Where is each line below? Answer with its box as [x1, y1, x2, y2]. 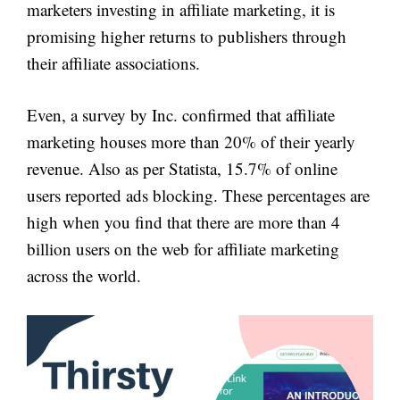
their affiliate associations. [27, 51, 200, 74]
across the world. [27, 264, 141, 287]
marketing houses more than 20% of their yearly [27, 130, 355, 153]
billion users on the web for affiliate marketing [27, 237, 339, 260]
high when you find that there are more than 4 [27, 211, 340, 233]
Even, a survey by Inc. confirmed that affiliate [27, 104, 335, 126]
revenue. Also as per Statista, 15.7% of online [27, 157, 337, 179]
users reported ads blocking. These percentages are [27, 184, 370, 206]
